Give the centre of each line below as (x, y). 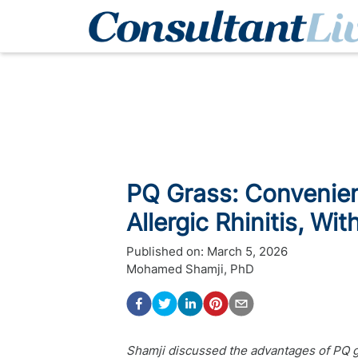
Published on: (165, 251)
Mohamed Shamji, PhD (190, 269)
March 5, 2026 (247, 251)
